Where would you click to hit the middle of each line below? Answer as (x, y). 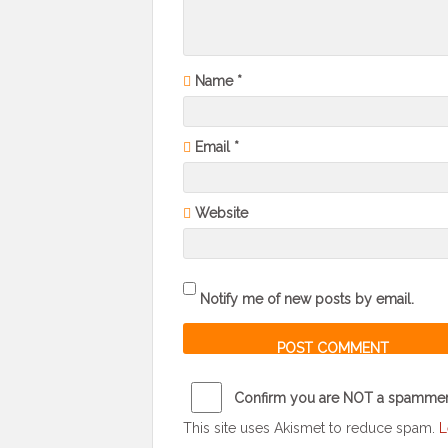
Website (221, 212)
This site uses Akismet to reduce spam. (311, 427)
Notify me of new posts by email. (307, 298)
